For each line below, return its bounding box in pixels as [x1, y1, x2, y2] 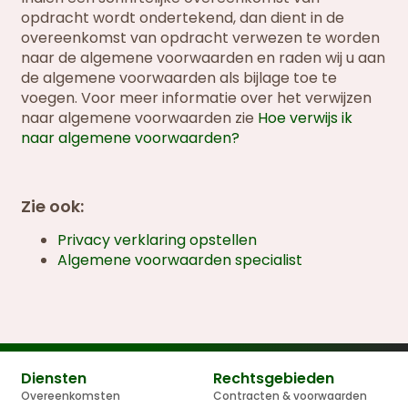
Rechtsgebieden [213, 368, 334, 390]
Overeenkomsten [21, 388, 121, 404]
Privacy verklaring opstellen [57, 229, 258, 250]
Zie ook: [21, 194, 85, 218]
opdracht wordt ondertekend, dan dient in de [21, 7, 345, 29]
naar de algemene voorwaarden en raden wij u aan [21, 47, 386, 69]
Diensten [21, 368, 87, 390]
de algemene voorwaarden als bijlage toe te [21, 67, 338, 89]
